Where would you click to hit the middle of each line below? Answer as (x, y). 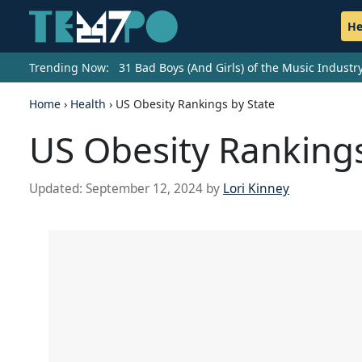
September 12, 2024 (144, 189)
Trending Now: (69, 68)
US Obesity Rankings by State (195, 104)
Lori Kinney (256, 189)
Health (88, 104)
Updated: (57, 189)
